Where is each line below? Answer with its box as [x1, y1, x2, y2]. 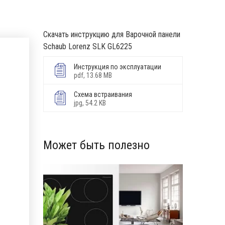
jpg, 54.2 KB [74, 99, 106, 107]
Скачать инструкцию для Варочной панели [43, 30, 180, 39]
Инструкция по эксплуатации [74, 63, 161, 71]
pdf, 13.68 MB [74, 71, 112, 79]
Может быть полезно [43, 138, 150, 152]
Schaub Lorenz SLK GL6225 [43, 42, 132, 51]
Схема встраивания [74, 90, 132, 98]
